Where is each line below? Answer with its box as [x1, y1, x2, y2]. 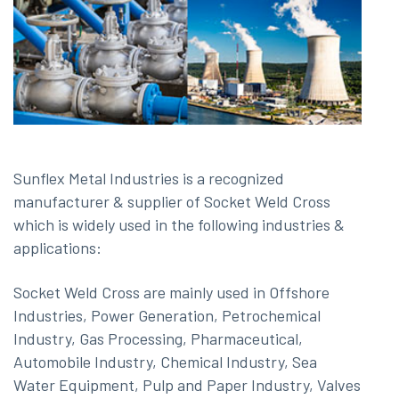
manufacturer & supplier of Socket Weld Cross [13, 191, 330, 212]
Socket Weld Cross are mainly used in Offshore [13, 282, 330, 303]
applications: [13, 238, 102, 258]
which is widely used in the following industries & [13, 215, 345, 235]
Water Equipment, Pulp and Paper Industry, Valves [13, 375, 361, 395]
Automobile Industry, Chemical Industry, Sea [13, 352, 317, 372]
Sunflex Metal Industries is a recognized [13, 168, 284, 189]
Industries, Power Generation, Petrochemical [13, 305, 321, 326]
